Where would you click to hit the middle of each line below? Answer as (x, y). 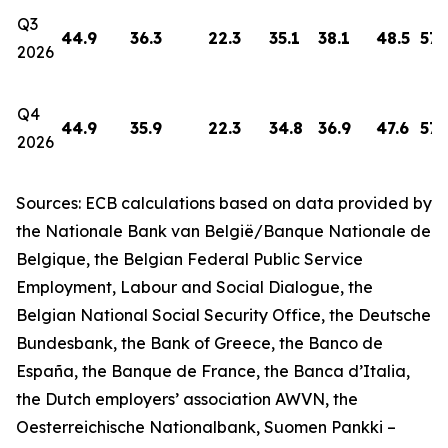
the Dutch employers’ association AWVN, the (187, 399)
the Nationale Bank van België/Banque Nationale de (223, 231)
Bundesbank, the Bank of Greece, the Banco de (199, 343)
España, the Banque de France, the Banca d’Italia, (213, 371)
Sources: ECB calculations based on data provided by (224, 203)
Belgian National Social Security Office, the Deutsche (223, 315)
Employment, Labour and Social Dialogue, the (194, 287)
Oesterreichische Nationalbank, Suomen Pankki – (206, 427)
